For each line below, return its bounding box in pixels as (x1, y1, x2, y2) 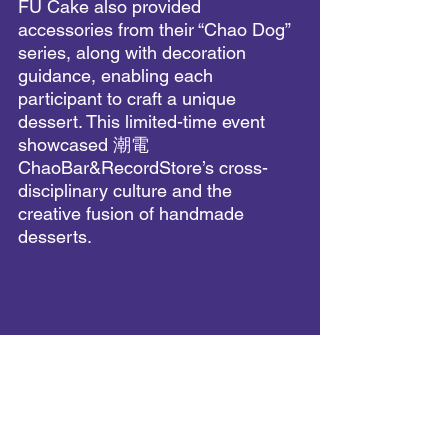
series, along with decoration (18, 41, 251, 63)
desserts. (18, 225, 92, 247)
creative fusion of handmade (18, 202, 249, 224)
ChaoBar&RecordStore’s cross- (18, 156, 268, 178)
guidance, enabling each (18, 64, 218, 86)
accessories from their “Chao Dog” (18, 18, 295, 40)
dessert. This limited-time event (18, 110, 270, 132)
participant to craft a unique (18, 87, 241, 109)
